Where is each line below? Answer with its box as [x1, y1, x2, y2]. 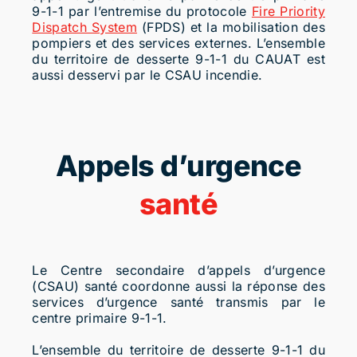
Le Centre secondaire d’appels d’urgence [32, 262, 326, 279]
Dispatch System [32, 18, 137, 35]
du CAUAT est [226, 50, 326, 67]
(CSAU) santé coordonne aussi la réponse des [32, 278, 326, 295]
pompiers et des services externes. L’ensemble [32, 34, 326, 51]
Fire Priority [251, 2, 326, 19]
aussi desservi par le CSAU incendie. [32, 66, 263, 83]
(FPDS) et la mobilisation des [136, 18, 326, 35]
